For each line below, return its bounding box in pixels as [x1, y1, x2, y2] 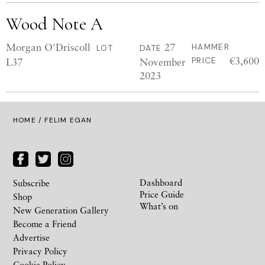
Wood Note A [6, 13, 103, 35]
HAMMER [191, 42, 230, 52]
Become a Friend [13, 218, 76, 229]
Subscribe [13, 177, 50, 188]
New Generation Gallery [13, 204, 109, 215]
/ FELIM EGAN [35, 115, 92, 125]
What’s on [140, 200, 178, 211]
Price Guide [140, 188, 184, 199]
